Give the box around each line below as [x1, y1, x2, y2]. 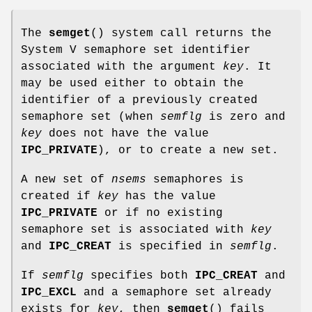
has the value [118, 190, 216, 203]
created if [21, 190, 97, 203]
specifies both [84, 270, 195, 283]
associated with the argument [21, 61, 223, 74]
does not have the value [42, 127, 209, 141]
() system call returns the [91, 27, 272, 40]
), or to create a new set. [97, 144, 279, 157]
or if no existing [97, 207, 223, 220]
